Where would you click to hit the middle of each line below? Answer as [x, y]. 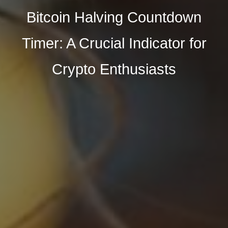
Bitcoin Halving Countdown [114, 17]
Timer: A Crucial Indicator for [114, 43]
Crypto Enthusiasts [114, 69]
